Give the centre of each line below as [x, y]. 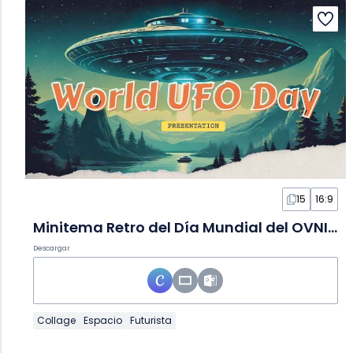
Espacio [103, 321]
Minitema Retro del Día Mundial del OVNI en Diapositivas [333, 228]
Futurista [151, 321]
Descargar [52, 249]
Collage [56, 321]
